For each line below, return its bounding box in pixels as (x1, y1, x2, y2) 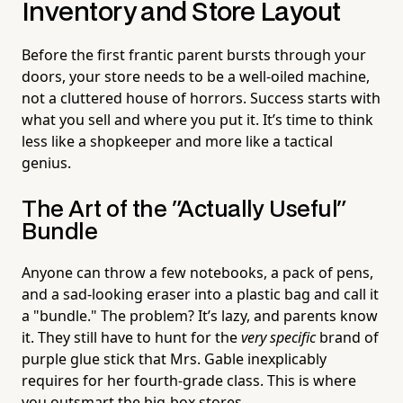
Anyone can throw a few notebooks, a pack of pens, (22, 263, 373, 283)
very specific (241, 327, 316, 348)
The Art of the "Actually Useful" (22, 200, 347, 221)
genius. (22, 153, 71, 174)
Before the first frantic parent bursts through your (22, 45, 366, 66)
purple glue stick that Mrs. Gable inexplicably (22, 349, 327, 370)
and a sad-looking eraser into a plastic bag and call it (22, 284, 379, 305)
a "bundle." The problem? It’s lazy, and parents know (22, 306, 378, 327)
